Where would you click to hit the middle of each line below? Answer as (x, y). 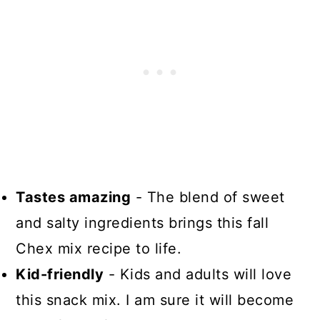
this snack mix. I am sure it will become (155, 300)
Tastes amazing (74, 197)
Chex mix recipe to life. (101, 248)
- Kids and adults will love (198, 274)
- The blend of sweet (208, 197)
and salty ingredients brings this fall (142, 222)
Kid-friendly (60, 274)
